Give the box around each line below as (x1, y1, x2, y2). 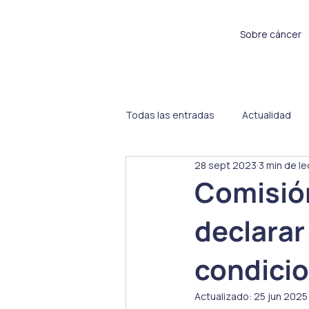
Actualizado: (195, 290, 254, 303)
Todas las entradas (126, 108, 215, 121)
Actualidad (242, 108, 291, 121)
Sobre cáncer (239, 27, 301, 41)
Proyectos (241, 163, 288, 177)
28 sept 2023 (195, 158, 257, 172)
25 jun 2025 (254, 290, 308, 303)
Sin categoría (153, 163, 213, 177)
